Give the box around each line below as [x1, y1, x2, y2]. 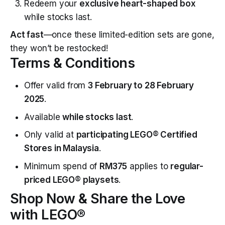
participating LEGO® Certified [76, 130, 197, 140]
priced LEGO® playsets [24, 174, 119, 185]
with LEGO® [10, 206, 85, 223]
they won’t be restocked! [10, 43, 108, 54]
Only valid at [24, 130, 76, 140]
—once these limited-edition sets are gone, [43, 30, 214, 40]
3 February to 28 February [88, 80, 194, 91]
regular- [170, 161, 203, 171]
